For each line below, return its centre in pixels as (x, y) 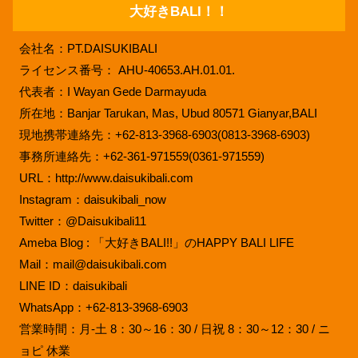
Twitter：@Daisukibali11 (82, 221)
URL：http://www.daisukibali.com (106, 177)
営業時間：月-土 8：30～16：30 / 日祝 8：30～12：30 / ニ (174, 328)
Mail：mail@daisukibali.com (93, 264)
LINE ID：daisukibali (73, 285)
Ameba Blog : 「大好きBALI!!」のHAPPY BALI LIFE (156, 242)
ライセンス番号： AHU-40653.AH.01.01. (127, 70)
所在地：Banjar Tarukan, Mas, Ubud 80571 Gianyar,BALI (168, 113)
